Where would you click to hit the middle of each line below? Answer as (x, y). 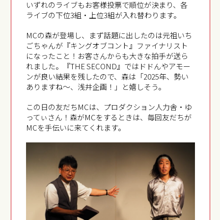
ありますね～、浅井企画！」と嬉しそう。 (96, 87)
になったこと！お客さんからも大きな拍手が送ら (107, 56)
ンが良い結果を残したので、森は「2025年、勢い (108, 76)
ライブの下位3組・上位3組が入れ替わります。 (104, 15)
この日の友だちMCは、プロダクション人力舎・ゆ (109, 107)
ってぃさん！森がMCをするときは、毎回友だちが (109, 117)
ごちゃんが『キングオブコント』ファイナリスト (107, 45)
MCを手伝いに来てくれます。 (76, 127)
